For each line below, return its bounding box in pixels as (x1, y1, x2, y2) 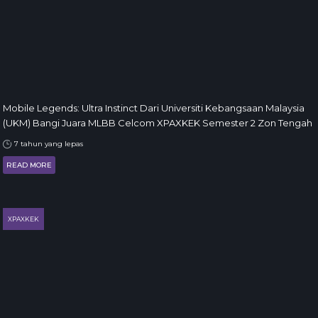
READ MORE (6, 160, 52, 170)
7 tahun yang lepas (12, 139, 83, 148)
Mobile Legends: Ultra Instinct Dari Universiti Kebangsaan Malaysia (3, 102, 305, 114)
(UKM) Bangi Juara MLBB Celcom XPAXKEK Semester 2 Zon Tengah (3, 117, 312, 128)
